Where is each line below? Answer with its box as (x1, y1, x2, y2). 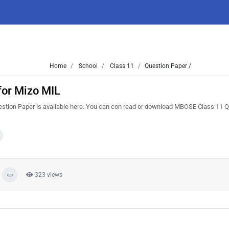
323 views (33, 171, 62, 178)
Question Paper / (145, 62, 191, 70)
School (77, 62, 98, 70)
